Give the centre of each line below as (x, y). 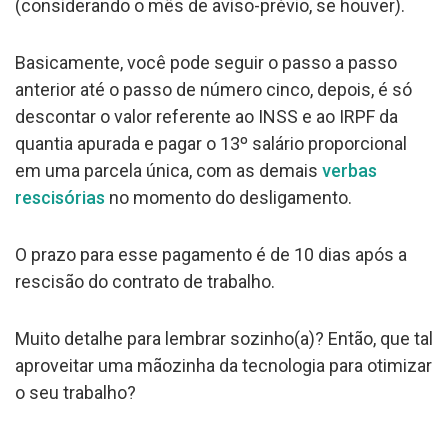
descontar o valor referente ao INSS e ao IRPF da (206, 116)
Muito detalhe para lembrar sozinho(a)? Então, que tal (224, 338)
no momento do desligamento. (228, 197)
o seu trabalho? (75, 392)
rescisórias (60, 197)
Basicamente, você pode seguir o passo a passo (206, 62)
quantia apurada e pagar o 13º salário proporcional (211, 143)
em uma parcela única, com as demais (168, 170)
